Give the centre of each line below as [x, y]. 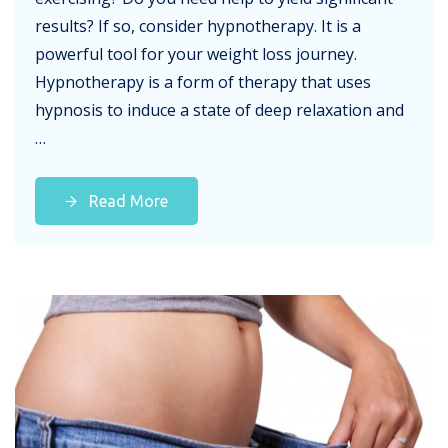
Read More [126, 201]
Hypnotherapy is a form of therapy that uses [203, 82]
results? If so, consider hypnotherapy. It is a [198, 26]
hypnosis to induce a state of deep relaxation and [219, 110]
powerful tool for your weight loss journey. [198, 54]
